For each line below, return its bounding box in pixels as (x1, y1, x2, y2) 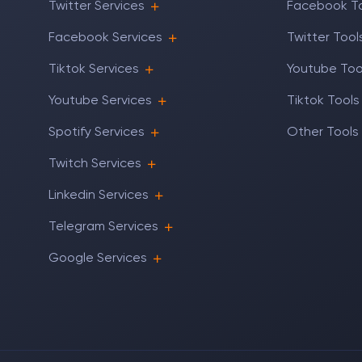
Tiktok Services (48, 63, 139, 76)
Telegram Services (48, 221, 158, 234)
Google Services (48, 252, 147, 265)
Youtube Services (48, 95, 152, 107)
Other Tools (286, 126, 359, 139)
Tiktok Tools (286, 95, 360, 107)
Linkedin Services (48, 189, 149, 202)
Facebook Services (48, 32, 162, 44)
